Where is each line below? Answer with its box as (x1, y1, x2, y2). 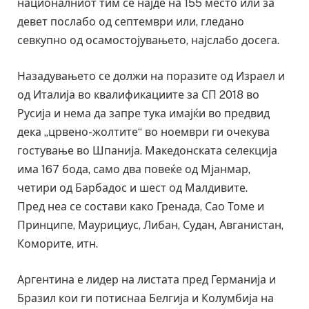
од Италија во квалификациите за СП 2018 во (17, 88, 259, 101)
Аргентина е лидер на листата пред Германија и (17, 272, 276, 286)
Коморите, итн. (17, 237, 98, 250)
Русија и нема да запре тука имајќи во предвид (17, 106, 270, 120)
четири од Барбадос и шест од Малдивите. (17, 181, 248, 195)
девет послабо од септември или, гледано (17, 15, 244, 29)
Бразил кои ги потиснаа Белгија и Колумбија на (17, 291, 274, 305)
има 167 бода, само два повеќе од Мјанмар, (17, 162, 250, 176)
